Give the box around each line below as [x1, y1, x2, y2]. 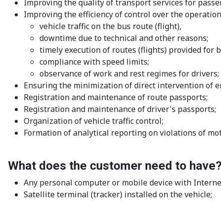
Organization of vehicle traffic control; [24, 115, 163, 127]
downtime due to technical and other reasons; [39, 33, 208, 44]
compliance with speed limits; [39, 56, 149, 68]
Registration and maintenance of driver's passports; [24, 104, 216, 115]
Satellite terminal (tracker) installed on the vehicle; [24, 189, 212, 200]
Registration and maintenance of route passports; [24, 92, 208, 103]
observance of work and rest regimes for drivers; [39, 68, 219, 79]
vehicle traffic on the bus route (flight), [39, 21, 182, 32]
